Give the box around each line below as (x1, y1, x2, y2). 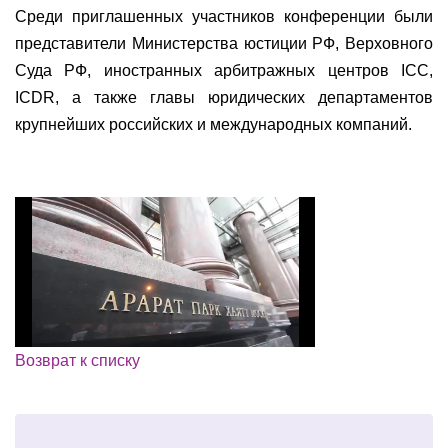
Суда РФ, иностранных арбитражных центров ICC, (15, 62, 433, 79)
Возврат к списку (15, 352, 140, 369)
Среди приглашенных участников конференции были (15, 8, 433, 25)
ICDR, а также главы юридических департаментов (15, 89, 433, 106)
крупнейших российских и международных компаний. (15, 116, 416, 133)
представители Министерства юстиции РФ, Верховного (15, 35, 433, 52)
